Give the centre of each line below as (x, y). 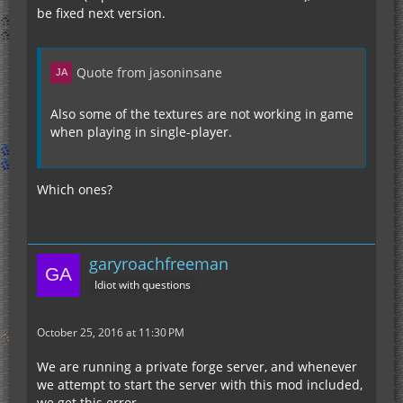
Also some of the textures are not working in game (202, 114)
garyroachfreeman (159, 264)
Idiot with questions (143, 284)
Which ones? (75, 189)
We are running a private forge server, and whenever (197, 367)
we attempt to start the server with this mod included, (200, 385)
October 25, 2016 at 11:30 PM (111, 332)
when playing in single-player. (141, 132)
